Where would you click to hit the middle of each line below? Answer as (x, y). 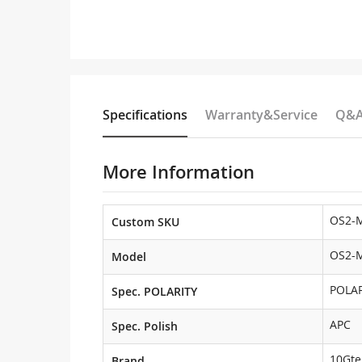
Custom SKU (145, 222)
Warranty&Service (261, 115)
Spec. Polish (145, 326)
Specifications (145, 115)
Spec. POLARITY (154, 291)
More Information (179, 172)
